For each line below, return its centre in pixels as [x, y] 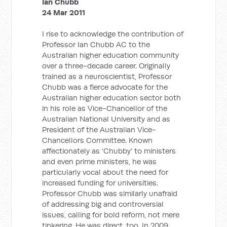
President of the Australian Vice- [99, 129]
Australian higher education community [111, 55]
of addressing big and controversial [103, 204]
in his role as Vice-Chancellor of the [105, 108]
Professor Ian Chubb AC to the [96, 44]
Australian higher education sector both [112, 98]
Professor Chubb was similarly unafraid [110, 193]
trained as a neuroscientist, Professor [107, 76]
